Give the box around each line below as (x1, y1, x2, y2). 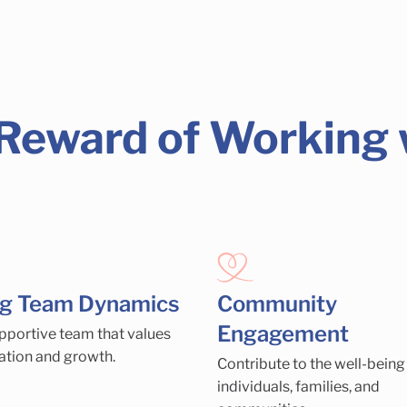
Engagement (216, 320, 349, 347)
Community (216, 290, 337, 317)
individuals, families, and (216, 377, 380, 395)
